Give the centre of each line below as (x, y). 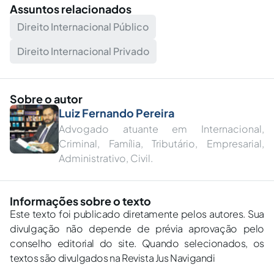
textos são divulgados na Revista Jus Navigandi (113, 258)
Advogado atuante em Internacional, (161, 129)
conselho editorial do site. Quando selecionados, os (137, 243)
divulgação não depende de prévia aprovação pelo (137, 228)
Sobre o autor (46, 99)
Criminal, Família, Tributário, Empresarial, (161, 143)
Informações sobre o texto (80, 201)
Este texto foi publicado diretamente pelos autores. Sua (137, 214)
